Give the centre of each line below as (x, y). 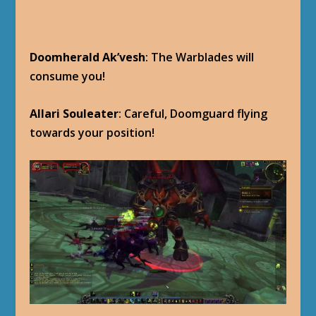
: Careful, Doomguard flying (193, 113)
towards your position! (92, 132)
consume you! (68, 77)
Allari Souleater (74, 113)
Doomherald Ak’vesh (88, 57)
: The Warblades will (200, 57)
